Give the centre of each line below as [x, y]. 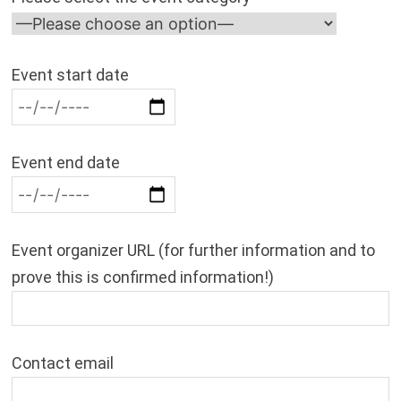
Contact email [62, 363]
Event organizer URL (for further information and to [193, 251]
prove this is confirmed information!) [142, 277]
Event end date [65, 163]
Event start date [70, 75]
